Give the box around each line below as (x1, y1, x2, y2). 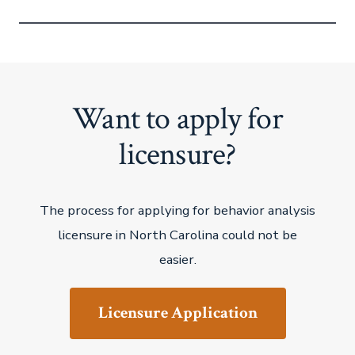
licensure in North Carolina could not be (58, 225, 297, 244)
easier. (158, 250, 197, 269)
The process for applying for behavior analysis (40, 200, 315, 219)
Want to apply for (72, 97, 283, 139)
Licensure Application (97, 302, 258, 324)
